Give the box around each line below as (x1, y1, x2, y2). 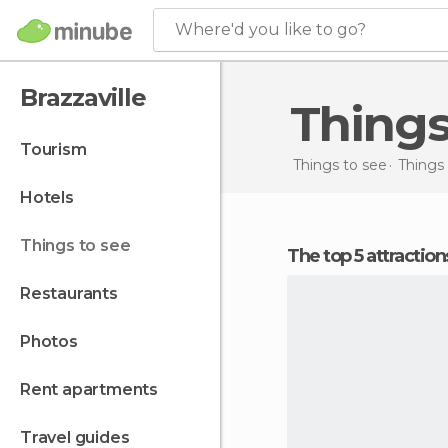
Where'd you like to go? (175, 20, 366, 39)
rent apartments (30, 380, 159, 399)
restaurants (30, 284, 118, 303)
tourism (30, 140, 87, 159)
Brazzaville (20, 83, 146, 112)
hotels (32, 188, 74, 207)
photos (30, 332, 78, 351)
